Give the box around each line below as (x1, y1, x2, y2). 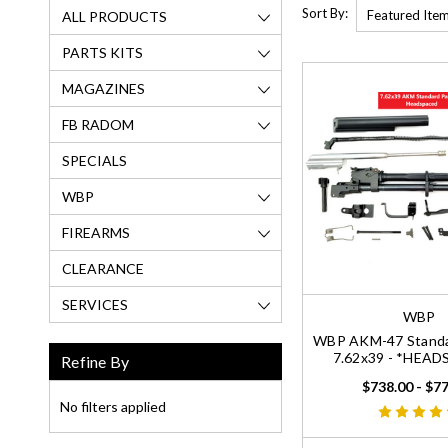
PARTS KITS (62, 43, 143, 61)
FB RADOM (62, 115, 134, 133)
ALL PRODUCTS (62, 7, 167, 25)
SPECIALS (62, 151, 127, 169)
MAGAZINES (62, 79, 145, 97)
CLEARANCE (62, 259, 144, 277)
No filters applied (60, 397, 166, 415)
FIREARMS (62, 223, 130, 241)
